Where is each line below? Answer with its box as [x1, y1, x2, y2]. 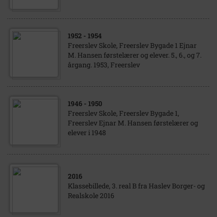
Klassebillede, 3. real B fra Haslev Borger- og [68, 181, 205, 190]
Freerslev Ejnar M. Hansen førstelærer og [68, 118, 198, 127]
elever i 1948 [68, 128, 106, 137]
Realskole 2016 [68, 191, 114, 200]
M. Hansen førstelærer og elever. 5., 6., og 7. [68, 50, 201, 60]
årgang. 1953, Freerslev [68, 60, 140, 69]
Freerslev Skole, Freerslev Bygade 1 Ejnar [68, 41, 197, 50]
